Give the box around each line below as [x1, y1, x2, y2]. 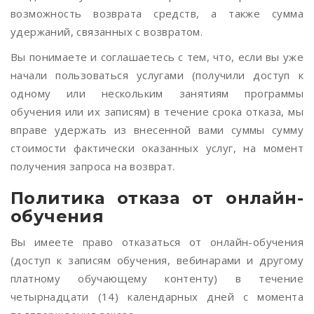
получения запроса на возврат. [11, 159, 175, 173]
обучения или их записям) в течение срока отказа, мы [11, 104, 303, 118]
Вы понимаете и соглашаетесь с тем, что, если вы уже [11, 50, 303, 64]
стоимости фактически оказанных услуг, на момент [11, 141, 303, 155]
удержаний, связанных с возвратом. [11, 25, 203, 39]
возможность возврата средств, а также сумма [11, 6, 303, 20]
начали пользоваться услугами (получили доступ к [11, 68, 303, 82]
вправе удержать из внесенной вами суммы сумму [11, 123, 303, 137]
